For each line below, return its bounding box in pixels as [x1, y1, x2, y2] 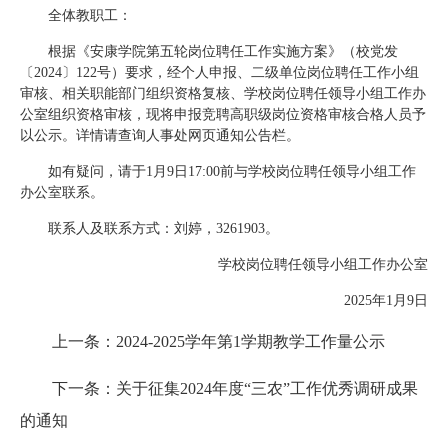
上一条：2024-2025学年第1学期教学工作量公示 [52, 333, 385, 350]
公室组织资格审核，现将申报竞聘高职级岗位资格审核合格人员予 [20, 107, 426, 122]
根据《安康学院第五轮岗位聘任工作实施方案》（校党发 [48, 44, 398, 59]
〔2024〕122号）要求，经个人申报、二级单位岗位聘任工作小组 [20, 65, 419, 80]
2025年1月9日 [344, 293, 428, 308]
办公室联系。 [20, 185, 104, 200]
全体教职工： [48, 8, 132, 23]
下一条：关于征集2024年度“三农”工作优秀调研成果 [52, 380, 418, 397]
